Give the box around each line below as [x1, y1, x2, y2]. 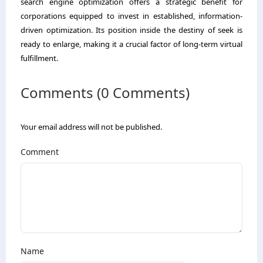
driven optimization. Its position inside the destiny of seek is [21, 24, 242, 35]
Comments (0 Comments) [21, 82, 190, 102]
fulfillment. [21, 52, 58, 63]
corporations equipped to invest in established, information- [21, 10, 242, 21]
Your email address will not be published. [21, 121, 162, 132]
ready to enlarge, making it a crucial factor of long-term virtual [21, 38, 242, 49]
